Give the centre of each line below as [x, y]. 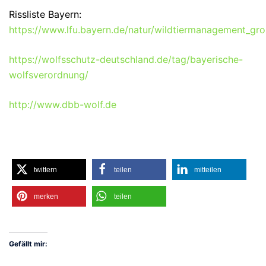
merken [46, 196]
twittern [45, 170]
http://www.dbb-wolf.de [63, 104]
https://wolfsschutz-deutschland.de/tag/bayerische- [126, 59]
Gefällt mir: [28, 244]
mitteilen [208, 170]
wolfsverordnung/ [49, 75]
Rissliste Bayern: [45, 14]
